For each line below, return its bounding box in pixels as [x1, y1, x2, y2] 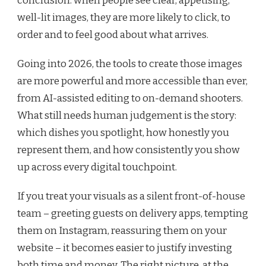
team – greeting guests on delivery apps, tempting [17, 207, 248, 220]
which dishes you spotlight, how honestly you [17, 126, 229, 139]
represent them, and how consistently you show [17, 143, 240, 156]
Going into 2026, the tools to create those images [17, 57, 242, 70]
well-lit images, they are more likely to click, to [17, 11, 230, 24]
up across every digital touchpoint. [17, 160, 177, 173]
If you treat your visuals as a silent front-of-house [17, 189, 245, 202]
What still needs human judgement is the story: [17, 109, 236, 122]
